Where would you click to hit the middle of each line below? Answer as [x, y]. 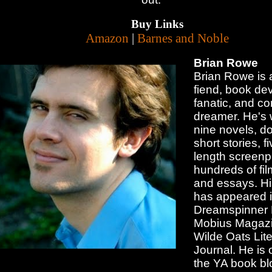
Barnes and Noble [183, 39]
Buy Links [157, 24]
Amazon [107, 39]
